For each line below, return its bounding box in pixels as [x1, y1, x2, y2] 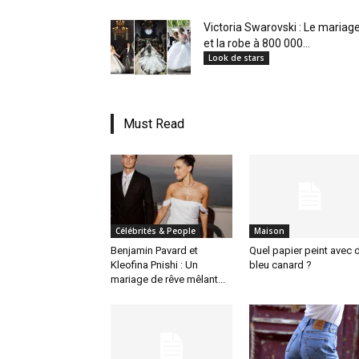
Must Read [123, 115, 184, 131]
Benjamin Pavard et [111, 244, 198, 256]
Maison [253, 225, 284, 236]
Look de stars [208, 51, 264, 63]
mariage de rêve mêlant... [111, 273, 225, 285]
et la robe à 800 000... [204, 36, 310, 50]
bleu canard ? [248, 259, 312, 271]
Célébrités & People [115, 225, 196, 236]
